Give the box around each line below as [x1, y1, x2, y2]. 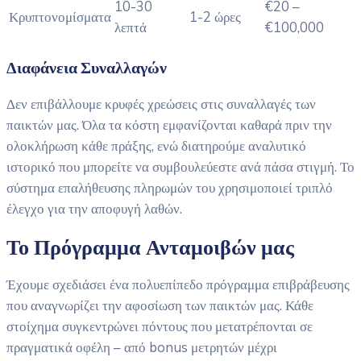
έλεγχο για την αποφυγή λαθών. [6, 199, 182, 218]
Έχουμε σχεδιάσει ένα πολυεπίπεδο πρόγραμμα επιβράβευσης [6, 276, 350, 295]
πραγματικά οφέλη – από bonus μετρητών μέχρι [6, 338, 277, 358]
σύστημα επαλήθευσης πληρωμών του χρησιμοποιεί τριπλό [6, 178, 333, 197]
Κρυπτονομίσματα [9, 8, 111, 27]
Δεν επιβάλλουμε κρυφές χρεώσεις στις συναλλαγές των [6, 94, 316, 114]
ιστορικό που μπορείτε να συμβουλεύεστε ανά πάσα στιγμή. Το [6, 157, 355, 176]
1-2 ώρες [189, 8, 241, 27]
